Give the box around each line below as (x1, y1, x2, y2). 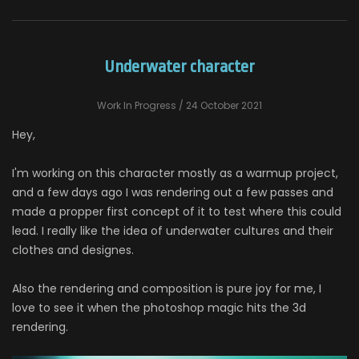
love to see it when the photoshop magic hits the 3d (12, 299, 306, 316)
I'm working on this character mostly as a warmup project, (12, 164, 338, 181)
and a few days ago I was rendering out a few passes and (12, 184, 333, 200)
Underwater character (104, 56, 255, 76)
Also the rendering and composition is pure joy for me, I (12, 280, 321, 296)
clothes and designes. (12, 241, 134, 258)
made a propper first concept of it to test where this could (12, 203, 341, 220)
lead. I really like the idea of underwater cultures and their (12, 222, 333, 239)
